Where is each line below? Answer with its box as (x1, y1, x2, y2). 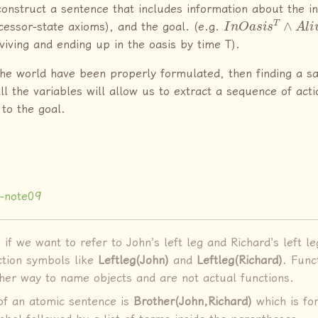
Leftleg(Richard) (197, 253, 283, 268)
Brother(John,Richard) (133, 295, 252, 309)
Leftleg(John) (98, 253, 169, 268)
